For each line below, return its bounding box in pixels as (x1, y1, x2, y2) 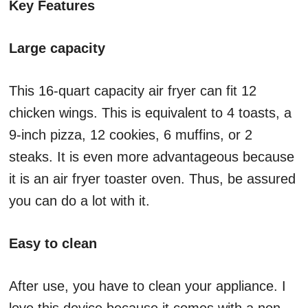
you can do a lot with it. (9, 193, 150, 209)
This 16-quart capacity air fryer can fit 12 (9, 83, 256, 99)
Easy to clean (9, 236, 97, 252)
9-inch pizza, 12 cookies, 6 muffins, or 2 (9, 127, 252, 143)
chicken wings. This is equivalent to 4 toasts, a (9, 105, 291, 121)
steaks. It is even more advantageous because (9, 149, 294, 165)
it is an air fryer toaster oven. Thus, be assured (9, 171, 296, 187)
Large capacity (9, 41, 105, 56)
